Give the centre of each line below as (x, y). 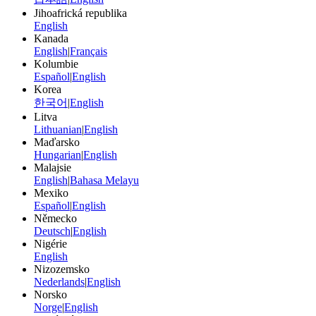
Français (89, 51)
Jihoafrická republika (80, 13)
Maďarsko (57, 142)
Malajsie (53, 168)
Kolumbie (56, 64)
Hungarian (57, 155)
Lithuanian (58, 130)
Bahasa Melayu (104, 181)
